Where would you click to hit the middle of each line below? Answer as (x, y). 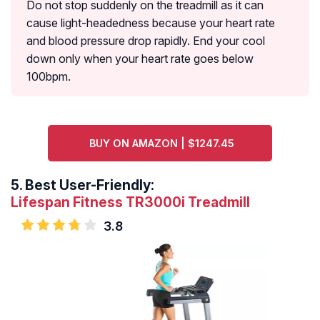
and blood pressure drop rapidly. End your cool (146, 41)
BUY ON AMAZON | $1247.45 (162, 144)
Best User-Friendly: (90, 185)
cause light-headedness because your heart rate (151, 23)
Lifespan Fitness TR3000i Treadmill (130, 202)
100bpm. (49, 77)
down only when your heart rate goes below (140, 59)
